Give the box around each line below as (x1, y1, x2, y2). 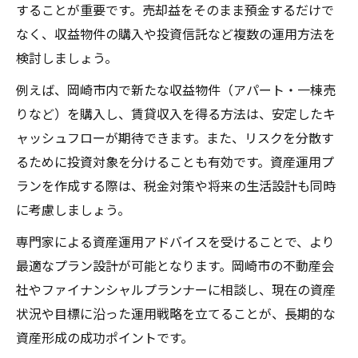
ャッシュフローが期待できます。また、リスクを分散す (16, 128, 334, 148)
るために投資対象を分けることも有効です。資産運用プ (16, 152, 334, 172)
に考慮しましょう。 (16, 200, 130, 220)
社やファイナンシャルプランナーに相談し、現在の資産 (16, 280, 336, 300)
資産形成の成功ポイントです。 (16, 328, 193, 348)
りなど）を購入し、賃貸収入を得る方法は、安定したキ (16, 104, 336, 124)
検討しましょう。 (16, 48, 117, 68)
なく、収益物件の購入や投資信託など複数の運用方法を (16, 24, 336, 44)
